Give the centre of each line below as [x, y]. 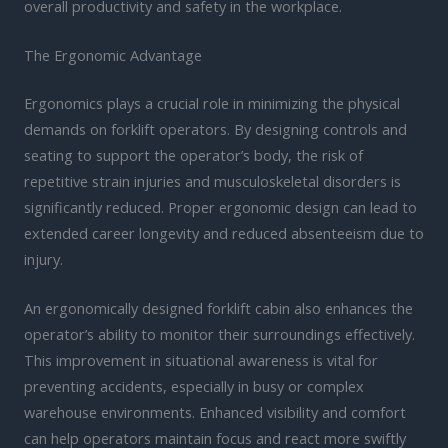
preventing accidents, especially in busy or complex [194, 386]
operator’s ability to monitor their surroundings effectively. [219, 334]
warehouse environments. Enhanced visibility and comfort [215, 412]
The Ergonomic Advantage [113, 55]
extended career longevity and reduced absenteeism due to [224, 232]
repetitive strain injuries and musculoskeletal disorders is [212, 180]
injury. [43, 258]
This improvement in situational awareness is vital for [201, 360]
